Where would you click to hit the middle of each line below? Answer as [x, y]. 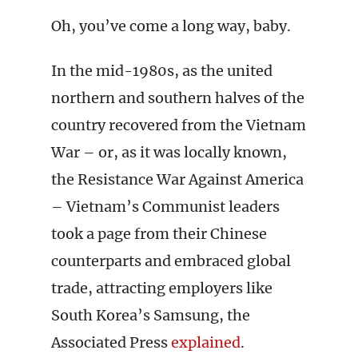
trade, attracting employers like [162, 288]
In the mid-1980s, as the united [162, 71]
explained [204, 342]
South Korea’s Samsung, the [151, 315]
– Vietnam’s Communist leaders [165, 207]
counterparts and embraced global [171, 261]
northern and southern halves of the [178, 98]
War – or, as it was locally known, [169, 152]
